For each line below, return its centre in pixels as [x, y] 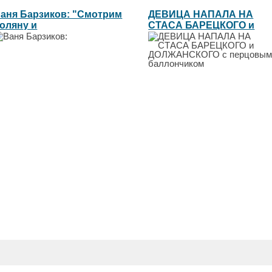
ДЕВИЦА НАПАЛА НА [201, 14]
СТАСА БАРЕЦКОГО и [202, 25]
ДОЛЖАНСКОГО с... [195, 36]
